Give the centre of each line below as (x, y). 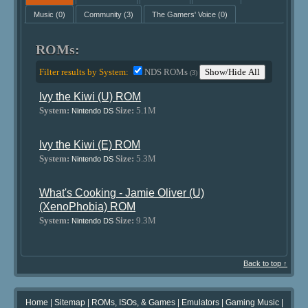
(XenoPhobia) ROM (88, 207)
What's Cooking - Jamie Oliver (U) (122, 193)
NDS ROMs (167, 72)
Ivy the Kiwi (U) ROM (90, 97)
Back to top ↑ (265, 263)
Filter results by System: (84, 72)
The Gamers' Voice (184, 14)
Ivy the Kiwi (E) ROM (90, 145)
